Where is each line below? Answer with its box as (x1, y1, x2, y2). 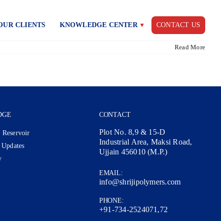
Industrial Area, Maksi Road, (99, 138, 192, 146)
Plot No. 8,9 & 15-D (99, 128, 166, 136)
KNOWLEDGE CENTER (59, 21, 138, 29)
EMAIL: (99, 169, 123, 177)
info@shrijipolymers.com (99, 178, 181, 186)
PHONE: (99, 197, 124, 204)
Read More (174, 43, 205, 51)
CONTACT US (156, 21, 200, 29)
